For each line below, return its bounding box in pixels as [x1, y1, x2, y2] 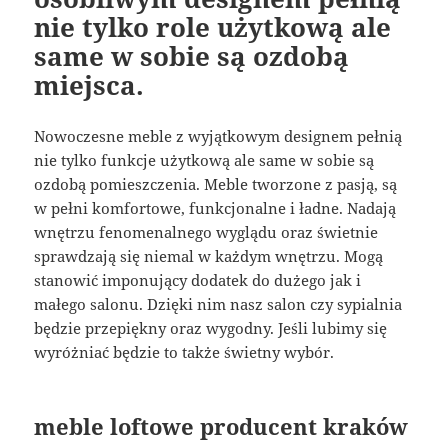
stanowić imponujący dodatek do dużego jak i [34, 269, 362, 290]
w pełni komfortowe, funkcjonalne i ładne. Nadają [34, 197, 397, 218]
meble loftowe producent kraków [34, 410, 409, 441]
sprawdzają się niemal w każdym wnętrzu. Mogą [34, 245, 384, 266]
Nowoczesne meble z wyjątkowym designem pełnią [34, 125, 403, 146]
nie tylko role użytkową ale [34, 8, 392, 45]
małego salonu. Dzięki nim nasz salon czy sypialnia [34, 293, 403, 314]
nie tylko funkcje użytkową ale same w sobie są [34, 149, 375, 170]
